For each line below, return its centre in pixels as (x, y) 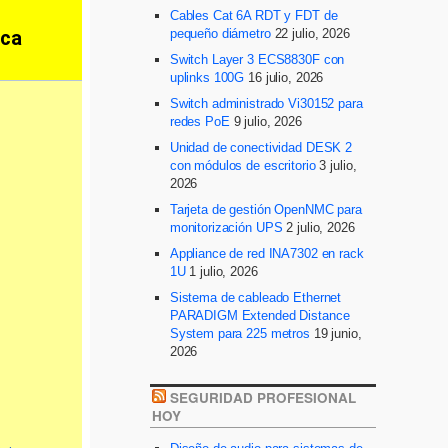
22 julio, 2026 (312, 33)
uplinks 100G (207, 77)
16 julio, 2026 (286, 77)
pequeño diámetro (220, 33)
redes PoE (199, 121)
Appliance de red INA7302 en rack (266, 253)
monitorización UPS (226, 227)
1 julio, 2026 (223, 271)
